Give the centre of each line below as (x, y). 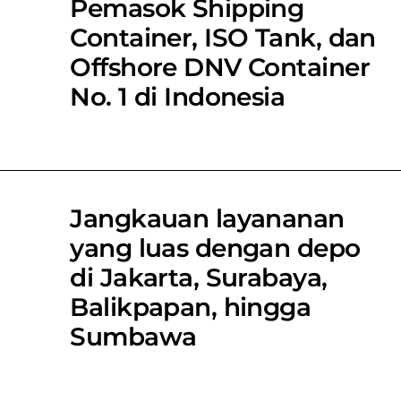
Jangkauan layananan (207, 218)
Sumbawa (133, 336)
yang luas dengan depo (215, 247)
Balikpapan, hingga (191, 307)
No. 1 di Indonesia (178, 96)
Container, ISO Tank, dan (223, 37)
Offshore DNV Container (220, 67)
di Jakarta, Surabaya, (199, 277)
